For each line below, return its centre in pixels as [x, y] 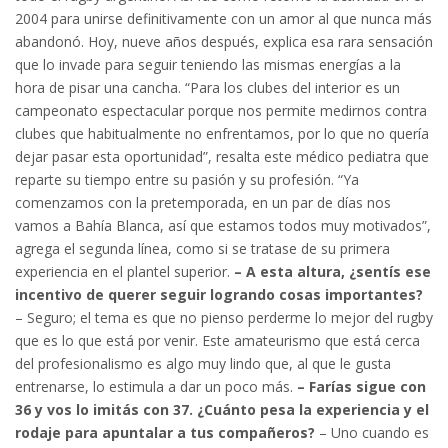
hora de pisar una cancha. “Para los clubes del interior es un [207, 87]
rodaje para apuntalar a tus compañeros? [165, 432]
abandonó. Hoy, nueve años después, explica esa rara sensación [224, 41]
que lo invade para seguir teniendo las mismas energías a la [208, 64]
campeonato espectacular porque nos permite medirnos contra [221, 110]
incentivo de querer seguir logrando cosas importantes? [219, 294]
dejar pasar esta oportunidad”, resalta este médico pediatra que [222, 156]
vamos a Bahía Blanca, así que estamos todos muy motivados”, [223, 225]
